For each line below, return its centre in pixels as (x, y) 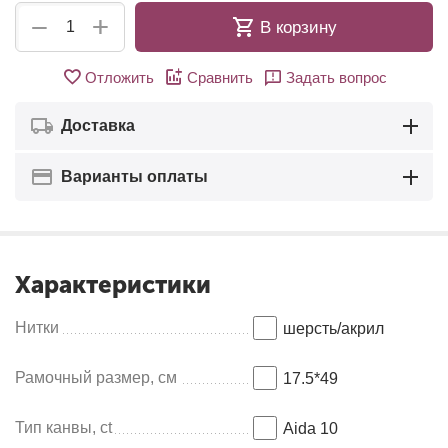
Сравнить (219, 77)
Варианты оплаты (134, 176)
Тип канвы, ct (63, 427)
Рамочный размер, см (96, 377)
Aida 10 (310, 428)
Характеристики (113, 284)
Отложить (119, 77)
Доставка (98, 125)
